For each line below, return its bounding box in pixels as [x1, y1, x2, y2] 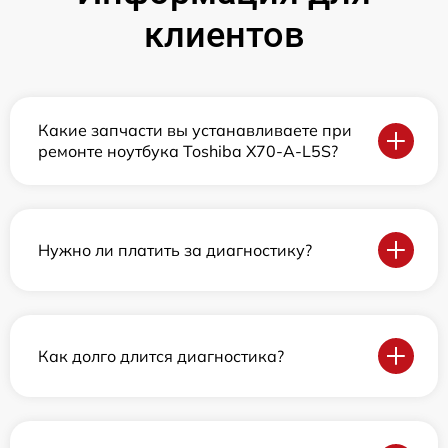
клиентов [143, 14, 305, 57]
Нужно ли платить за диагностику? [38, 239, 312, 260]
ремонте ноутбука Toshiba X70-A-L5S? [38, 141, 338, 162]
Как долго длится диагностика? [38, 345, 284, 366]
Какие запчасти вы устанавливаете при [38, 120, 352, 141]
